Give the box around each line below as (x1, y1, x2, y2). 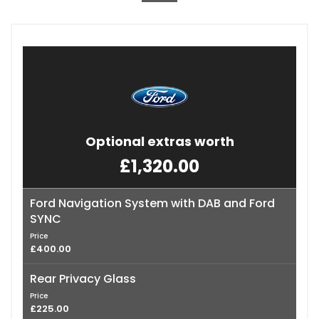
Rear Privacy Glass (30, 270, 136, 287)
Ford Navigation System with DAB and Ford (30, 194, 275, 211)
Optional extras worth (85, 132, 234, 150)
